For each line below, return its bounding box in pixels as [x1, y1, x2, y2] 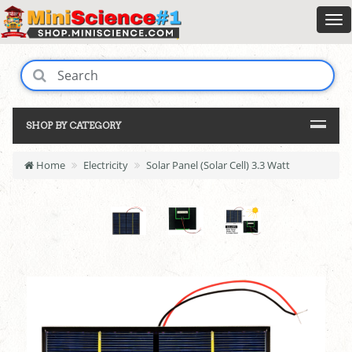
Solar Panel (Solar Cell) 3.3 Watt [146, 158, 290, 173]
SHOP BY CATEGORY [26, 119, 121, 132]
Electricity [83, 158, 128, 173]
